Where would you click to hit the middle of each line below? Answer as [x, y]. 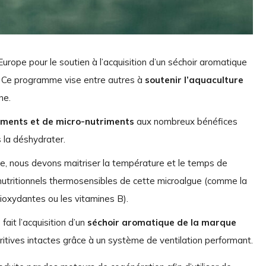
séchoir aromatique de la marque [162, 222]
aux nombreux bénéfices [186, 121]
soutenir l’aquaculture [194, 80]
